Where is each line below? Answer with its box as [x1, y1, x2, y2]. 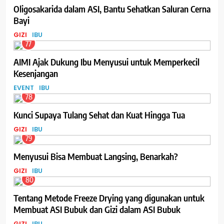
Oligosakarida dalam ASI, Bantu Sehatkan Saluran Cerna [13, 2, 210, 14]
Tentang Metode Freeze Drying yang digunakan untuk [13, 191, 204, 203]
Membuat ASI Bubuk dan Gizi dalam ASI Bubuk [13, 203, 180, 215]
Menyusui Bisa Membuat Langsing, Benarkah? [13, 150, 178, 162]
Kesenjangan [13, 67, 58, 79]
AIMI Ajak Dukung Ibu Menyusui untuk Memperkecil [13, 55, 199, 67]
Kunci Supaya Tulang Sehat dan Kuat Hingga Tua [13, 108, 185, 120]
